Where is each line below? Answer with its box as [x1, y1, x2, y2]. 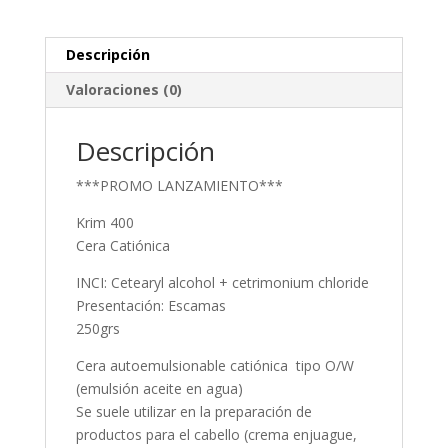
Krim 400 [75, 213, 134, 232]
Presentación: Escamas [75, 296, 226, 315]
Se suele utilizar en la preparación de [75, 402, 312, 421]
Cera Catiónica [75, 236, 170, 255]
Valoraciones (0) [65, 80, 182, 99]
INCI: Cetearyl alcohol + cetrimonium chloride [75, 273, 369, 292]
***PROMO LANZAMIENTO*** [75, 176, 283, 195]
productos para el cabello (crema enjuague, [75, 425, 357, 444]
